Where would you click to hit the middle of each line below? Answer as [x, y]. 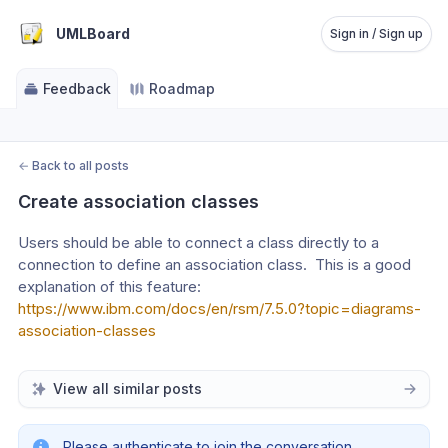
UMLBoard [93, 33]
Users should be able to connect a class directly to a [198, 242]
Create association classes [138, 201]
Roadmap [182, 88]
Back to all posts [80, 165]
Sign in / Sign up [376, 33]
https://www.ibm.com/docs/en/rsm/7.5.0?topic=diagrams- [219, 308]
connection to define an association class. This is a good [214, 264]
